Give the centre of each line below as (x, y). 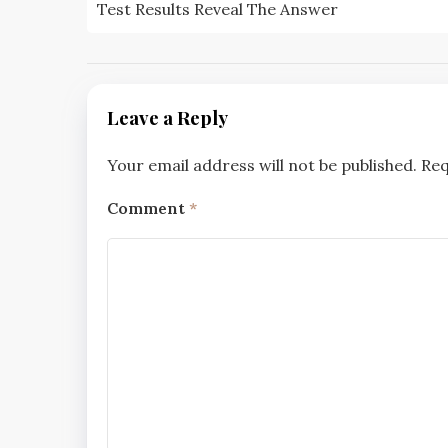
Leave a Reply (167, 117)
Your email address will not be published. (262, 164)
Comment (148, 207)
